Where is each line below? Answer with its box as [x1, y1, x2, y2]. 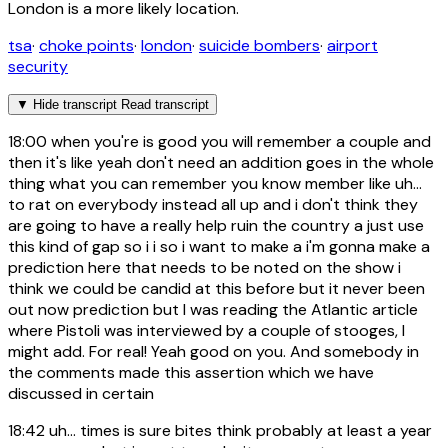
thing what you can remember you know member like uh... [8, 172, 422, 194]
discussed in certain [8, 382, 154, 404]
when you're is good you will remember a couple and [47, 130, 431, 152]
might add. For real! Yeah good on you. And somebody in [8, 340, 419, 362]
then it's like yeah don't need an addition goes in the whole [8, 151, 434, 173]
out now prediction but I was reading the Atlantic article [8, 298, 418, 320]
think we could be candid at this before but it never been [8, 277, 425, 299]
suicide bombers [199, 34, 320, 56]
